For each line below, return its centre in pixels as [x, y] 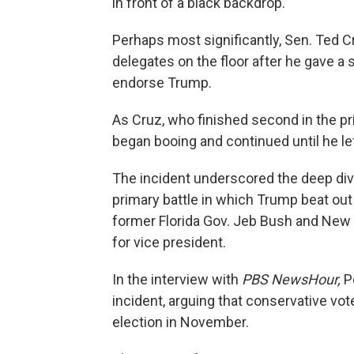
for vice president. [169, 242]
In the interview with [177, 279]
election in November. [181, 322]
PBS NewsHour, [291, 279]
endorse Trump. [162, 82]
